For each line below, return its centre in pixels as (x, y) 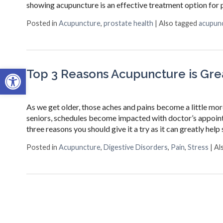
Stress (198, 147)
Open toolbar (30, 73)
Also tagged (178, 23)
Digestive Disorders (135, 147)
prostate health (128, 23)
